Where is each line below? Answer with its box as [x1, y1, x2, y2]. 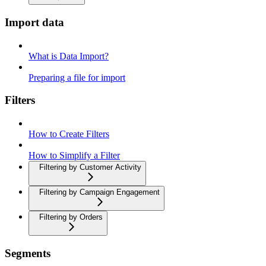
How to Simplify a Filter [28, 150, 120, 161]
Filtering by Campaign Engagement [39, 188, 160, 197]
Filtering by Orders [39, 213, 103, 222]
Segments [5, 246, 50, 259]
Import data [5, 15, 64, 28]
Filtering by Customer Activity [39, 163, 141, 172]
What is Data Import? [28, 50, 109, 61]
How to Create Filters [28, 129, 109, 140]
